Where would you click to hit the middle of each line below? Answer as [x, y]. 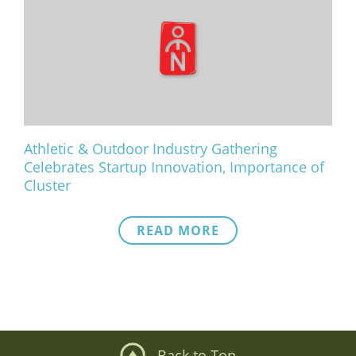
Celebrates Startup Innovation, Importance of [174, 167]
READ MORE [178, 230]
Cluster [47, 185]
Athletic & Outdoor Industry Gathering [151, 149]
